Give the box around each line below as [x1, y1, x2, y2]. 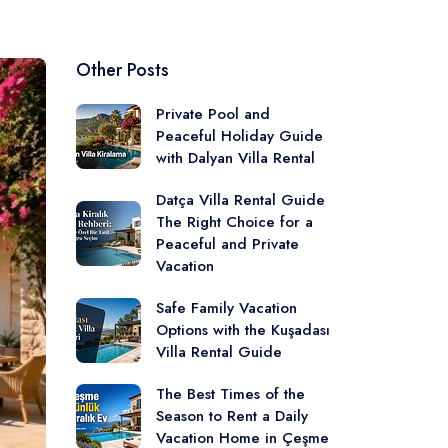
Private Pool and [156, 103, 270, 125]
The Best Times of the [156, 383, 305, 405]
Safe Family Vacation [156, 297, 297, 319]
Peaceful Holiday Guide [156, 125, 323, 147]
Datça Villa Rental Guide [156, 189, 325, 211]
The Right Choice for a [156, 211, 313, 233]
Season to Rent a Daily [156, 405, 308, 427]
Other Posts [76, 57, 169, 83]
